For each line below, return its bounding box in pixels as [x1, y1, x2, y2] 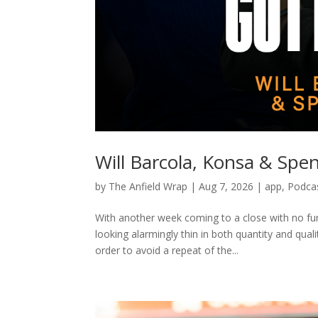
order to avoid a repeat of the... [95, 243, 239, 257]
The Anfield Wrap [109, 179, 188, 193]
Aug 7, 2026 [199, 179, 254, 193]
